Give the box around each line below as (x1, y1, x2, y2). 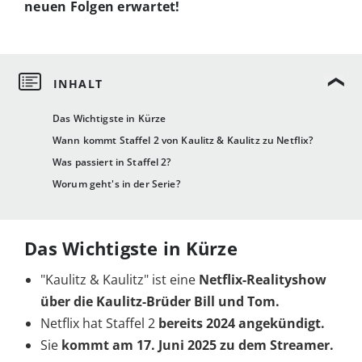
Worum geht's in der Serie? (53, 177, 180, 192)
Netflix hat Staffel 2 (40, 314, 158, 333)
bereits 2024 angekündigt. (158, 314, 325, 333)
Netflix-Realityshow (199, 271, 326, 289)
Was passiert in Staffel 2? (53, 155, 171, 170)
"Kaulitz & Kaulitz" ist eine (40, 271, 199, 289)
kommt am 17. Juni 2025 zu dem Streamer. (61, 336, 334, 355)
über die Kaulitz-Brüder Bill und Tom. (40, 293, 280, 311)
